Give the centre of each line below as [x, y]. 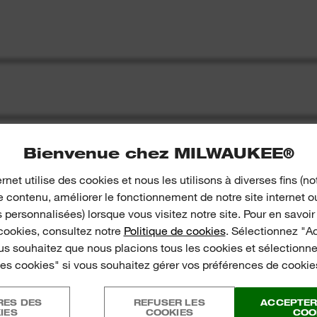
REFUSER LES [169, 302]
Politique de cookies [174, 230]
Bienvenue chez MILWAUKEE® [158, 152]
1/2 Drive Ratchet [118, 301]
